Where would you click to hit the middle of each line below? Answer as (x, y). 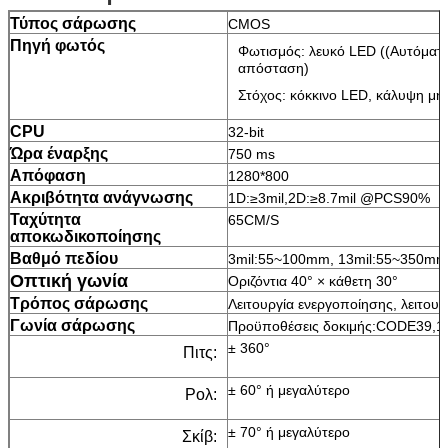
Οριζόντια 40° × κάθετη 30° (313, 280)
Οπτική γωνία (69, 280)
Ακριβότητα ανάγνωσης (101, 197)
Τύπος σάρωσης (73, 23)
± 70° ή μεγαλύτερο (289, 431)
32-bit (246, 131)
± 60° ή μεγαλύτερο (289, 389)
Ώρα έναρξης (59, 153)
